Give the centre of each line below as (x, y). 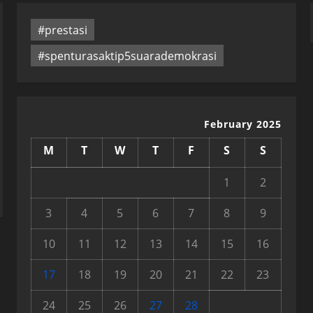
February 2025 (242, 124)
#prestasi (62, 30)
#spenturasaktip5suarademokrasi (127, 56)
